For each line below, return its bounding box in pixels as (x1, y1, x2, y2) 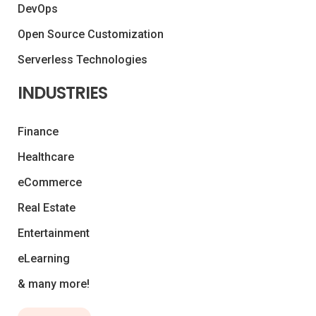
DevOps (18, 1, 58, 16)
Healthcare (18, 150, 74, 164)
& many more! (18, 276, 90, 291)
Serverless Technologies (18, 52, 147, 66)
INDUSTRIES (18, 80, 107, 104)
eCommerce (18, 175, 82, 189)
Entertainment (18, 226, 90, 240)
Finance (18, 124, 59, 138)
